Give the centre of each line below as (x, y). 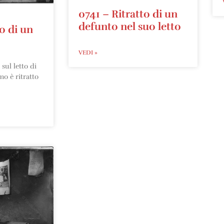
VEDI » (88, 53)
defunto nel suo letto (130, 27)
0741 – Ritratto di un (128, 14)
